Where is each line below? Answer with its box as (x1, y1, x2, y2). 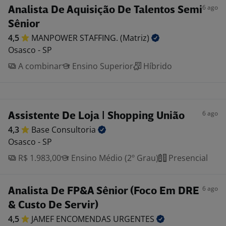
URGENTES (113, 213, 156, 224)
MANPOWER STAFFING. (31, 32, 120, 43)
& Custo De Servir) (8, 200, 98, 211)
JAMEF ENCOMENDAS (31, 213, 113, 224)
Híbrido (141, 61, 172, 72)
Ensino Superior (70, 61, 133, 72)
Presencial (166, 152, 208, 163)
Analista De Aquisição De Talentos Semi (8, 5, 202, 16)
